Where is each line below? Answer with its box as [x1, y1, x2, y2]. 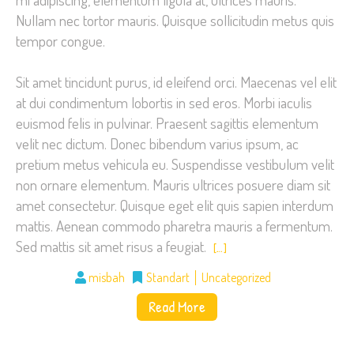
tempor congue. [16, 31, 105, 51]
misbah [86, 269, 125, 285]
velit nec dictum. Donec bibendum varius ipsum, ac [16, 133, 299, 153]
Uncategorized [201, 269, 271, 285]
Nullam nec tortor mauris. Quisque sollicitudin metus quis [16, 10, 334, 31]
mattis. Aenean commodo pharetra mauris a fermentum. [16, 215, 333, 235]
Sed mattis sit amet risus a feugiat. [16, 235, 209, 256]
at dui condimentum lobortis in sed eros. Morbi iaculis [16, 92, 312, 112]
